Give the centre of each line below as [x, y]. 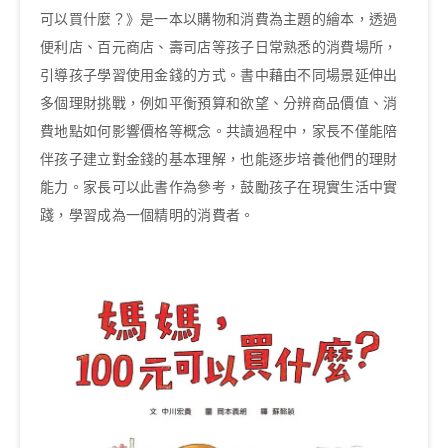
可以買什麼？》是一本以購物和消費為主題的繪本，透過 [219, 18]
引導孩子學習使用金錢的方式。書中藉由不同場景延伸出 [219, 74]
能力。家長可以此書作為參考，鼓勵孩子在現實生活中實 [219, 186]
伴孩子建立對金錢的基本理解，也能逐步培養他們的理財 [219, 158]
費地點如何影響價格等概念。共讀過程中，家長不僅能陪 [219, 130]
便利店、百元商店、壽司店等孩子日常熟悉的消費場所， [219, 46]
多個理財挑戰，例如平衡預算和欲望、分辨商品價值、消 [219, 102]
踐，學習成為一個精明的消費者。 [147, 214]
